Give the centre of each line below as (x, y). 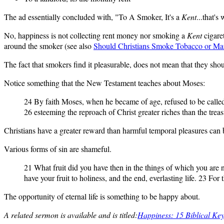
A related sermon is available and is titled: (71, 214)
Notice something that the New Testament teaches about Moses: (104, 82)
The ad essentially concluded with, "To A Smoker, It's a (93, 16)
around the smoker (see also (49, 45)
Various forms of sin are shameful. (58, 148)
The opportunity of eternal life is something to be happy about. (102, 196)
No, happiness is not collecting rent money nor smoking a (95, 35)
